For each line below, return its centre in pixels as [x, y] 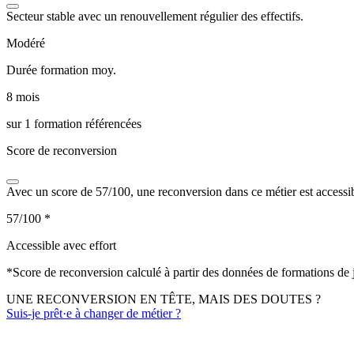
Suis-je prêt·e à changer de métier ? [94, 313]
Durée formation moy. [61, 70]
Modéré [26, 43]
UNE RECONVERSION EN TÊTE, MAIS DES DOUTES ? [164, 299]
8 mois [23, 96]
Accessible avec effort [61, 245]
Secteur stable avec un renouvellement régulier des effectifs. [155, 16]
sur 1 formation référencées [74, 123]
